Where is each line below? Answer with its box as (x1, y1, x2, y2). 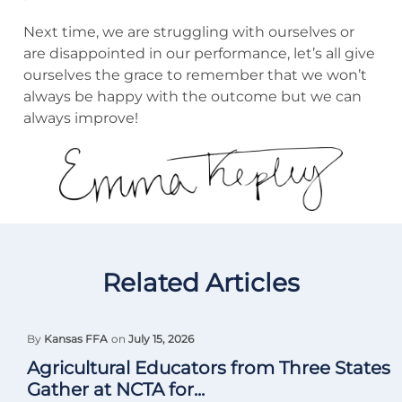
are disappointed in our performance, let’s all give (23, 44, 375, 62)
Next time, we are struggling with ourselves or (23, 22, 354, 40)
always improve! (23, 109, 142, 127)
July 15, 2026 (128, 332, 194, 346)
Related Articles (102, 267, 300, 299)
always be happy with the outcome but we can (23, 87, 362, 105)
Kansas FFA (44, 332, 108, 346)
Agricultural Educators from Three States (27, 357, 390, 380)
